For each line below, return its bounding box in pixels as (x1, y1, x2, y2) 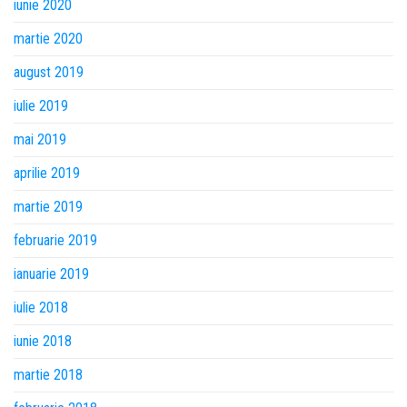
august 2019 (14, 64, 84, 81)
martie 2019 (14, 198, 83, 215)
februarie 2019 (14, 232, 97, 249)
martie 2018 (14, 366, 83, 383)
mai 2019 (14, 131, 66, 148)
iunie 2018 (14, 333, 72, 350)
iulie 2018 (14, 299, 68, 316)
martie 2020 (14, 30, 83, 47)
